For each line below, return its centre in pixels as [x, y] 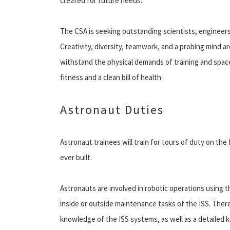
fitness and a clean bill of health [111, 77]
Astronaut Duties [112, 109]
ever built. [76, 157]
